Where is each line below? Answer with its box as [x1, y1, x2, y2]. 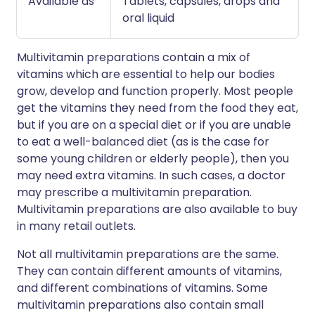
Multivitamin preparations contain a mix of [17, 49, 250, 65]
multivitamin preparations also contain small [17, 297, 264, 313]
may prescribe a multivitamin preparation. [17, 184, 252, 200]
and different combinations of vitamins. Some [17, 280, 268, 296]
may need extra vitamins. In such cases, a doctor [17, 167, 285, 184]
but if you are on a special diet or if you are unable [17, 117, 291, 133]
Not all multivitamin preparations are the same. [17, 246, 278, 262]
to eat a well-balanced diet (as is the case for [17, 134, 269, 150]
